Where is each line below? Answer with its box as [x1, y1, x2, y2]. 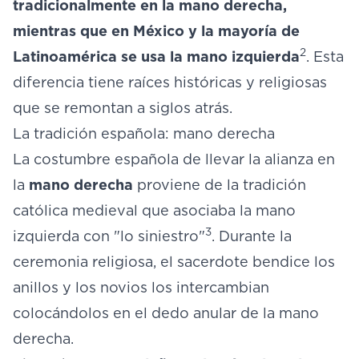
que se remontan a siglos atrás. [13, 99, 232, 116]
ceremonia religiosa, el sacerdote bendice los [13, 253, 335, 270]
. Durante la [212, 228, 292, 244]
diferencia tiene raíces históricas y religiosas [13, 74, 327, 91]
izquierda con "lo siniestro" [13, 228, 205, 244]
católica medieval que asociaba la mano [13, 202, 296, 219]
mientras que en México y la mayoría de [13, 22, 300, 39]
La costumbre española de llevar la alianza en [13, 151, 335, 167]
